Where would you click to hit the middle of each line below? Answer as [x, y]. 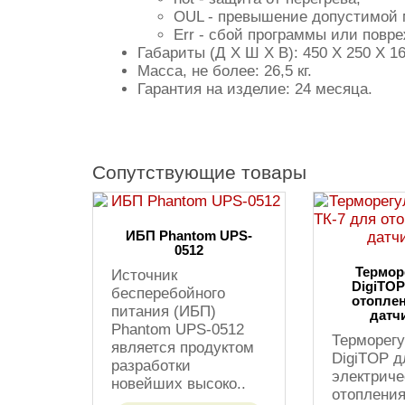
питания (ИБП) [164, 311]
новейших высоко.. [179, 384]
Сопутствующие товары [199, 172]
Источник [144, 275]
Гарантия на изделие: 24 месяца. [255, 89]
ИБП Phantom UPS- [188, 235]
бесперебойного [168, 293]
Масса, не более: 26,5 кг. [225, 71]
